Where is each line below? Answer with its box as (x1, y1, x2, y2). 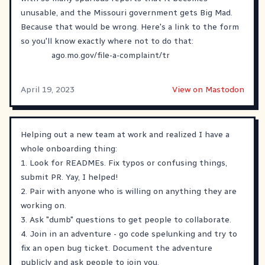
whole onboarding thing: (21, 143, 117, 154)
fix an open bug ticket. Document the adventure (21, 243, 212, 253)
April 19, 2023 (21, 84, 75, 95)
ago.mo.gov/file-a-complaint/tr (51, 50, 170, 60)
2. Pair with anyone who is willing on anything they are (21, 186, 237, 196)
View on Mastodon (172, 84, 244, 95)
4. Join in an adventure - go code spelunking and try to (21, 228, 237, 239)
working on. (21, 200, 66, 211)
